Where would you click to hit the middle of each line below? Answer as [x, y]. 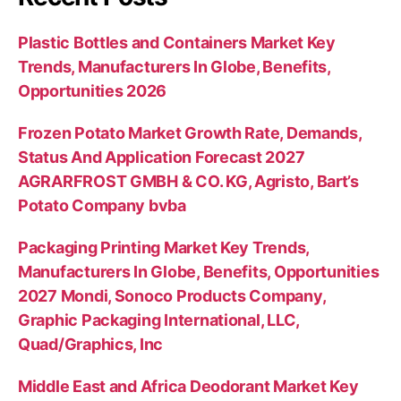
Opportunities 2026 [93, 91]
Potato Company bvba [102, 205]
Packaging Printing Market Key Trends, [164, 247]
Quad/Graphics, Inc [91, 344]
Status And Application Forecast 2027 [162, 157]
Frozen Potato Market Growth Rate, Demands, [190, 133]
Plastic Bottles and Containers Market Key [177, 43]
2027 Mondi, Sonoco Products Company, [172, 296]
